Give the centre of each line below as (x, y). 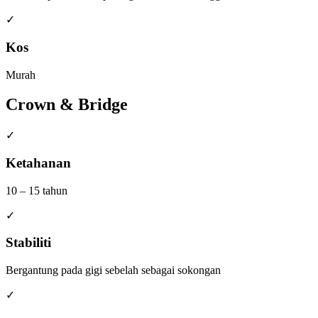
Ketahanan (38, 163)
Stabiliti (28, 243)
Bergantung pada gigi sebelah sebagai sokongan (113, 270)
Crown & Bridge (67, 105)
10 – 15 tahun (37, 190)
